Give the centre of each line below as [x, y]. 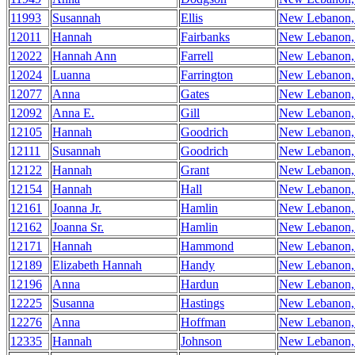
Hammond [207, 246]
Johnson [201, 341]
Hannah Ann [84, 56]
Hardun [200, 284]
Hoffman [203, 322]
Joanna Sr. [78, 227]
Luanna [71, 75]
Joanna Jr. [77, 208]
